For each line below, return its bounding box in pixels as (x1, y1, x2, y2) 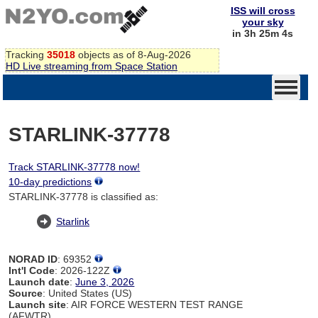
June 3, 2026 (75, 275, 135, 287)
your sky (241, 16, 284, 28)
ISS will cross (230, 5, 295, 16)
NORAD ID (9, 253, 58, 265)
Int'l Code (9, 264, 55, 276)
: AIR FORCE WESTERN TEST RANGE (66, 298, 243, 310)
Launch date (9, 275, 70, 287)
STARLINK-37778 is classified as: (9, 190, 159, 202)
